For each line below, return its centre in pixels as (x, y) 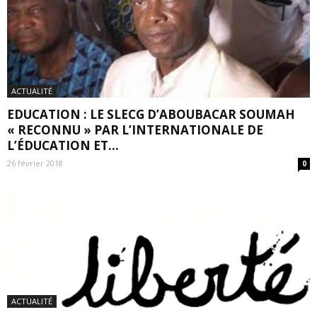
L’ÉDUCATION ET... (63, 145)
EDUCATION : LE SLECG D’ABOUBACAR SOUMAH (151, 114)
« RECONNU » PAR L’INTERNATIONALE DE (135, 129)
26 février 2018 (35, 163)
